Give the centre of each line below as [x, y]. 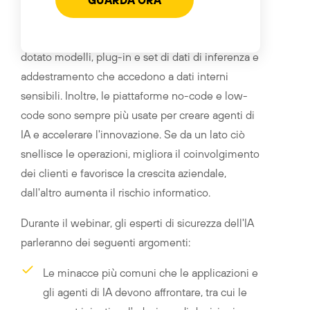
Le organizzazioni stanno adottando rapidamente [138, 18]
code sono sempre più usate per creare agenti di [138, 115]
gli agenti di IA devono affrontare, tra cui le [145, 292]
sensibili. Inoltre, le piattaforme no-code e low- [134, 95]
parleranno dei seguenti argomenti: [106, 242]
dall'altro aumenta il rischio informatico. [116, 192]
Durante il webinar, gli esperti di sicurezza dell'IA [137, 223]
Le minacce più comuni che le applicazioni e [151, 273]
